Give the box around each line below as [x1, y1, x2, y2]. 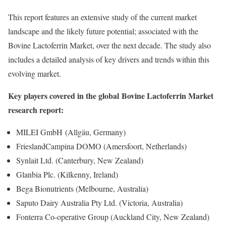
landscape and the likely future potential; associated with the [8, 26, 198, 36]
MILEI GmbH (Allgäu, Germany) [16, 127, 126, 137]
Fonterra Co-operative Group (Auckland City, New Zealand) [16, 211, 209, 222]
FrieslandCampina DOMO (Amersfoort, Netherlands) [16, 141, 187, 151]
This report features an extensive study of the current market [8, 12, 197, 22]
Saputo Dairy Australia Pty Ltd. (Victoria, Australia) [16, 197, 183, 208]
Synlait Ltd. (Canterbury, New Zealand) [16, 155, 143, 165]
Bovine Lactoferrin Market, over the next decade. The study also [8, 40, 211, 50]
